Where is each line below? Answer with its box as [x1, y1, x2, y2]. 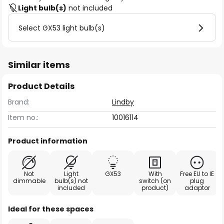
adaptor [184, 183, 210, 192]
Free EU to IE [180, 169, 214, 178]
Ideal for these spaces [8, 204, 93, 214]
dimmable [12, 176, 45, 185]
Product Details [8, 80, 74, 92]
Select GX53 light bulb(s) [18, 23, 105, 33]
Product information [8, 136, 87, 146]
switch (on [139, 176, 171, 185]
